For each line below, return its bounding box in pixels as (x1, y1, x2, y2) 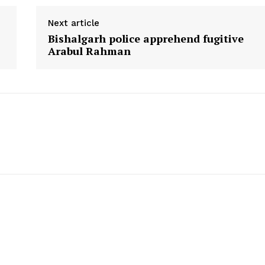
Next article (47, 17, 99, 28)
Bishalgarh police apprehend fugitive (47, 31, 244, 46)
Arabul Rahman (47, 43, 131, 58)
